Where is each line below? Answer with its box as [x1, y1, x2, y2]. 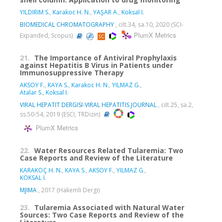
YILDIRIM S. [20, 8, 50, 17]
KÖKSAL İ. [20, 173, 46, 182]
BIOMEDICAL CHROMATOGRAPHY [20, 20, 114, 29]
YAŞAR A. [93, 8, 118, 17]
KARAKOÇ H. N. [20, 166, 62, 175]
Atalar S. [20, 88, 43, 97]
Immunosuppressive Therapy [20, 68, 124, 78]
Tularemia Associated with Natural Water [34, 203, 184, 213]
